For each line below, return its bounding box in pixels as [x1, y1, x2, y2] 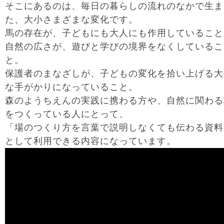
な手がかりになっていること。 [5, 82, 138, 92]
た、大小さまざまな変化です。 [5, 14, 138, 24]
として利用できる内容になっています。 [5, 136, 176, 146]
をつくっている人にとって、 [5, 109, 128, 119]
